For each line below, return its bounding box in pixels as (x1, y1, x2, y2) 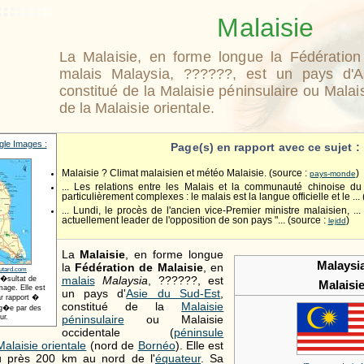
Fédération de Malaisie (74, 260, 203, 274)
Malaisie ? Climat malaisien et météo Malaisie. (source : (61, 168, 310, 179)
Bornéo (137, 338, 175, 352)
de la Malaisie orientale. (58, 100, 214, 116)
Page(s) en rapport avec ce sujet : (171, 141, 360, 154)
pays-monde (309, 169, 356, 179)
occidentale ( (61, 325, 175, 339)
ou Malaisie (123, 312, 224, 326)
